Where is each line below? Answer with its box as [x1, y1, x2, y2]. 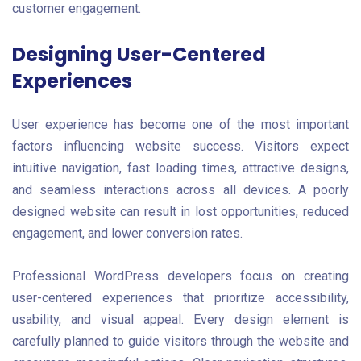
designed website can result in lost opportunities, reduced [12, 203, 349, 219]
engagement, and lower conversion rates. [12, 225, 243, 241]
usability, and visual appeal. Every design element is [12, 312, 349, 328]
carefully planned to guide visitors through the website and [12, 334, 349, 350]
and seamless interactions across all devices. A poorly [12, 181, 349, 197]
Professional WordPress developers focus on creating [12, 268, 349, 284]
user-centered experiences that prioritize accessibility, [12, 290, 349, 306]
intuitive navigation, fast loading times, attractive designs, [12, 160, 349, 176]
